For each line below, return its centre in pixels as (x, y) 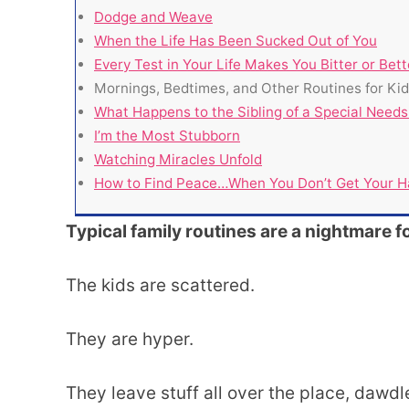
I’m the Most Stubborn (167, 135)
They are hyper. (130, 339)
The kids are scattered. (160, 285)
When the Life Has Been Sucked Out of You (236, 40)
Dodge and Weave (153, 16)
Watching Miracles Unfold (178, 159)
